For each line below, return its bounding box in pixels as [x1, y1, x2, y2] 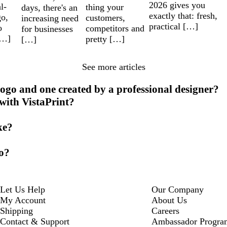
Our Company [151, 184, 204, 195]
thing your [86, 2, 124, 12]
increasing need [21, 13, 79, 23]
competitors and [86, 23, 145, 33]
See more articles [82, 62, 145, 72]
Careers [151, 206, 179, 216]
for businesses [21, 23, 73, 34]
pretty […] [86, 33, 125, 44]
